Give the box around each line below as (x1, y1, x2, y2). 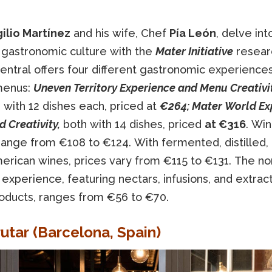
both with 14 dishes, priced (59, 118, 205, 131)
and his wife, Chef (70, 27, 169, 40)
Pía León (169, 27, 216, 40)
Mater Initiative (155, 45, 233, 58)
